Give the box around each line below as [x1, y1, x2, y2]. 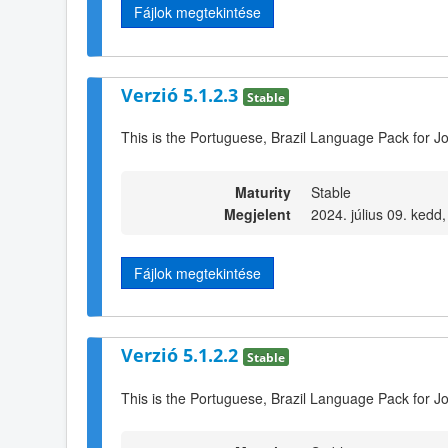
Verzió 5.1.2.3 [121, 82, 243, 107]
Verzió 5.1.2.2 [121, 342, 243, 367]
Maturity [235, 181, 291, 202]
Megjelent [224, 203, 291, 224]
